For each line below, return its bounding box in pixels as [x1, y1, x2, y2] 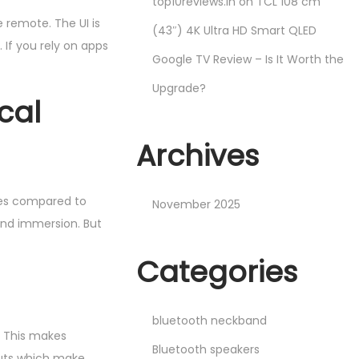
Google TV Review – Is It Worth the [152, 51, 345, 67]
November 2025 [152, 196, 241, 212]
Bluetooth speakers [152, 341, 260, 357]
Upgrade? [152, 80, 207, 96]
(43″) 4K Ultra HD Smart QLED [152, 22, 317, 38]
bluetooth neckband [152, 313, 268, 329]
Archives [136, 135, 260, 176]
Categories [136, 252, 298, 292]
